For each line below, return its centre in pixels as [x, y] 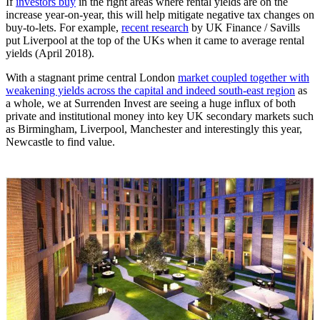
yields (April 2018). [50, 54]
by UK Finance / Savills [244, 28]
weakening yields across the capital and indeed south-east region [150, 91]
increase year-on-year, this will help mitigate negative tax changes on [160, 15]
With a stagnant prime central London [92, 78]
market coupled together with [244, 78]
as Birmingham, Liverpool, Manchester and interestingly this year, [154, 129]
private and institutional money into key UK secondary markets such [160, 116]
